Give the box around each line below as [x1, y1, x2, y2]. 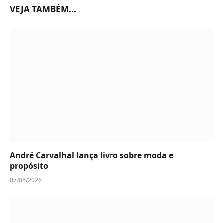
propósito [10, 160, 48, 172]
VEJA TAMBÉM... [10, 3, 76, 15]
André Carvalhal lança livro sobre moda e [10, 150, 173, 161]
